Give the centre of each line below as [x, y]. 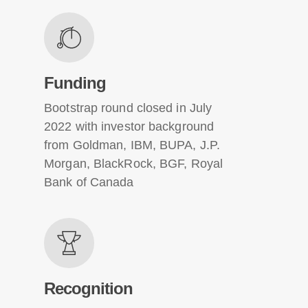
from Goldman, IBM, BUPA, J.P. [132, 145]
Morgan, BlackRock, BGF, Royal [134, 163]
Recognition [89, 288]
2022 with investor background [129, 126]
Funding [75, 82]
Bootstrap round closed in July [128, 108]
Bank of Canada [89, 182]
